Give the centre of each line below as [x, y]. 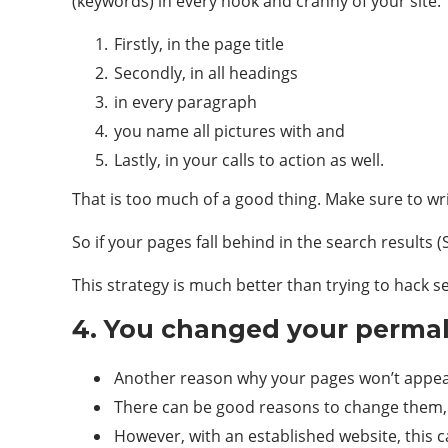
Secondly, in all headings [206, 72]
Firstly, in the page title [199, 43]
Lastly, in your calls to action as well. [249, 159]
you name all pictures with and [229, 130]
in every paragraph [185, 101]
